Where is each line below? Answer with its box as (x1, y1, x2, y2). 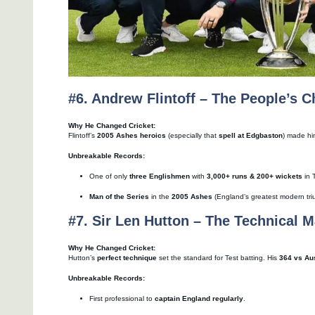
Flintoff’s (68, 131, 97, 139)
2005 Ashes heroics (97, 131, 166, 139)
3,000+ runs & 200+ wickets (207, 172, 302, 180)
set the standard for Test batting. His (157, 253, 279, 262)
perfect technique (97, 253, 157, 262)
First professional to (89, 294, 155, 302)
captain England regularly (155, 294, 243, 302)
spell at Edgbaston (219, 131, 283, 139)
